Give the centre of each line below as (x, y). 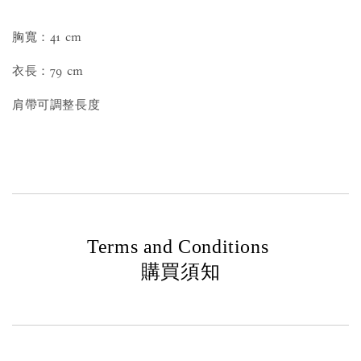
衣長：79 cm (48, 71)
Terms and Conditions (180, 247)
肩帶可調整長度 (56, 105)
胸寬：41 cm (47, 37)
